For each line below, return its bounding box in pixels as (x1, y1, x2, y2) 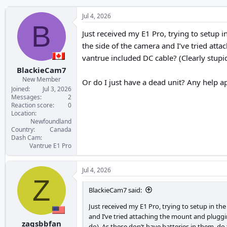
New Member (22, 74, 61, 84)
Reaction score (11, 100, 53, 109)
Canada (50, 125, 71, 134)
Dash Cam (11, 133, 41, 142)
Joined (11, 84, 28, 93)
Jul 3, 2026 (43, 84, 71, 93)
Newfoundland (30, 117, 71, 126)
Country (11, 125, 33, 134)
